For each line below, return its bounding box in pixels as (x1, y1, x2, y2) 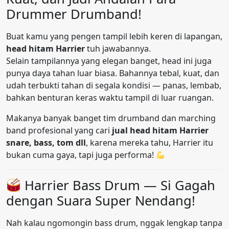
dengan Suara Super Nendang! (6, 192, 195, 210)
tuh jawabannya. (85, 43, 151, 55)
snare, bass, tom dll (6, 137, 86, 149)
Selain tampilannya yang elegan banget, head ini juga (6, 55, 212, 67)
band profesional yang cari (6, 125, 112, 136)
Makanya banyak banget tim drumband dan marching (6, 112, 216, 124)
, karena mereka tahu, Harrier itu (86, 137, 213, 149)
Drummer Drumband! (6, 5, 142, 24)
